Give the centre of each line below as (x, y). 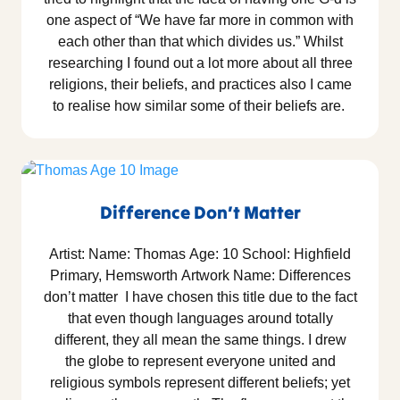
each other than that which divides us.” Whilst (200, 42)
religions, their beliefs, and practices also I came (200, 85)
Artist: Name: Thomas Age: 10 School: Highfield (200, 254)
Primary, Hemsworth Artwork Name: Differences (200, 276)
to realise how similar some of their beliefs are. (200, 106)
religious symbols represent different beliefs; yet (200, 383)
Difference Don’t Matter (200, 212)
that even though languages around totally (200, 319)
